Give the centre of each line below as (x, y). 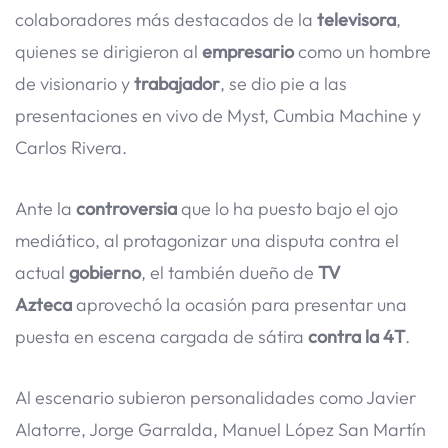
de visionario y (74, 84)
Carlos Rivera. (71, 148)
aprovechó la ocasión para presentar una (239, 305)
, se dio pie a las (283, 84)
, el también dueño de (229, 273)
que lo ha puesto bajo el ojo (287, 209)
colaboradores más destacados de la (166, 20)
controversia (126, 209)
